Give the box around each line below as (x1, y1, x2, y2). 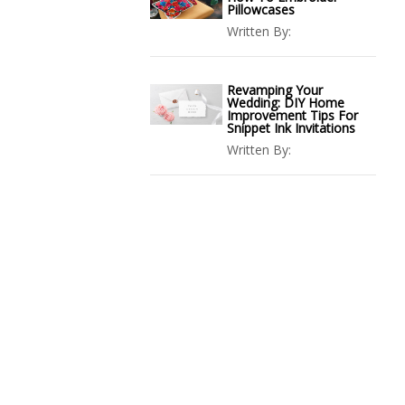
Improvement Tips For (227, 107, 358, 124)
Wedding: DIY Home (227, 94, 344, 111)
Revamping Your (227, 81, 323, 99)
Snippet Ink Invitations (227, 119, 355, 137)
